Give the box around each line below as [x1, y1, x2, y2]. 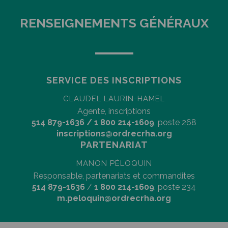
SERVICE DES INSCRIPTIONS [46, 74, 182, 85]
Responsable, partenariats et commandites [33, 170, 195, 181]
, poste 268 [154, 117, 196, 127]
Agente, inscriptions [77, 106, 151, 116]
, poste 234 [154, 182, 196, 192]
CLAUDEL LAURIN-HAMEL [63, 94, 165, 103]
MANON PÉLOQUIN [76, 158, 152, 168]
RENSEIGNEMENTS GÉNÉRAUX [19, 15, 209, 31]
